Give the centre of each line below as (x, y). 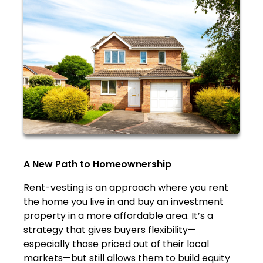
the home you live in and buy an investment (124, 201)
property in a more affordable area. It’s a (118, 215)
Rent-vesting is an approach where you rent (126, 187)
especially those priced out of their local (116, 244)
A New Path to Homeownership (97, 164)
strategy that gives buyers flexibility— (110, 230)
